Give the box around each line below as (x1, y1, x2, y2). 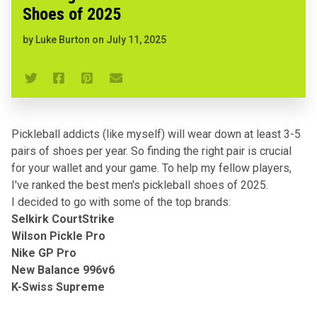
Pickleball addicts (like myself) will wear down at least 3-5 (11, 127, 301, 141)
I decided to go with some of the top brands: (11, 195, 231, 209)
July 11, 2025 (106, 33, 166, 45)
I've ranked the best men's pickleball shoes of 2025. (11, 178, 268, 192)
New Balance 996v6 (11, 263, 115, 277)
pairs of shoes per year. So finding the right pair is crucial (11, 144, 292, 158)
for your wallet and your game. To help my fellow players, (11, 161, 292, 175)
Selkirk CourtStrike (11, 212, 115, 226)
